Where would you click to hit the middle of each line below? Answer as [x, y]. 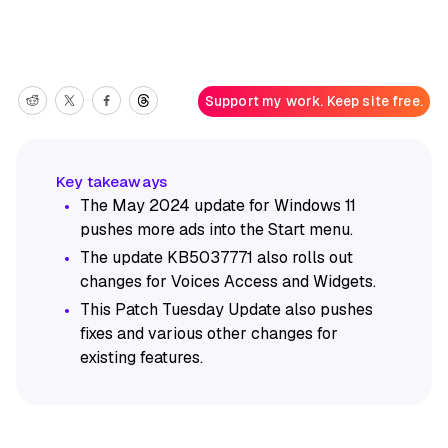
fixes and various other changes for [209, 333]
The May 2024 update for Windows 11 [218, 205]
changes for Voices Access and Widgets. [230, 281]
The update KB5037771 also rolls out [216, 257]
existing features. [141, 357]
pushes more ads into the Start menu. [216, 229]
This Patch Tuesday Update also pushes [226, 309]
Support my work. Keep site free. [313, 101]
